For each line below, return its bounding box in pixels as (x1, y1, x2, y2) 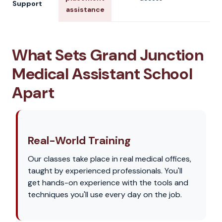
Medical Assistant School (12, 63, 193, 84)
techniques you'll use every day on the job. (28, 189, 182, 200)
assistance (65, 5, 105, 14)
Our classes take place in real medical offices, (28, 154, 191, 164)
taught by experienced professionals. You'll (28, 166, 182, 176)
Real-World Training (28, 133, 131, 148)
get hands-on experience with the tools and (28, 177, 188, 188)
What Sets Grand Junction (12, 45, 204, 65)
